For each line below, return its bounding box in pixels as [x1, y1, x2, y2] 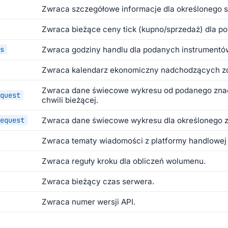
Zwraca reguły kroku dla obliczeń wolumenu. [42, 156, 206, 166]
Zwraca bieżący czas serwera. [42, 177, 154, 187]
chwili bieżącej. [42, 95, 98, 105]
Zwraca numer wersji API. [42, 197, 135, 207]
